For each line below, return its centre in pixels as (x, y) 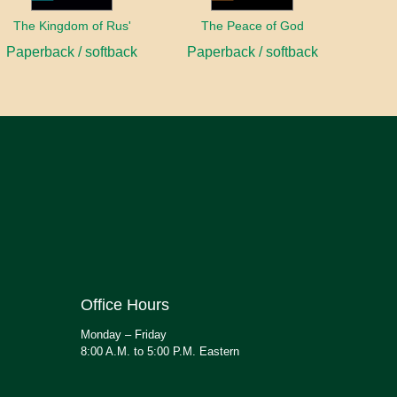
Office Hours (125, 305)
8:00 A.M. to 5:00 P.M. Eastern (160, 352)
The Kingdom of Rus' (72, 26)
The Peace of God (252, 26)
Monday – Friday (124, 335)
